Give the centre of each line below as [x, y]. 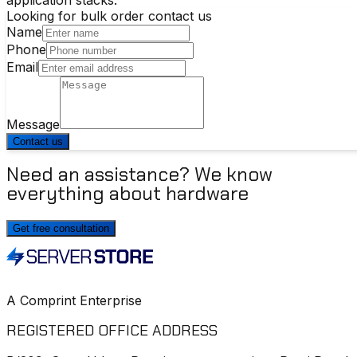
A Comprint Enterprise [74, 301]
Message [33, 124]
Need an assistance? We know [139, 175]
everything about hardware [127, 194]
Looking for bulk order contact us [109, 16]
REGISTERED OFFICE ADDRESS [112, 331]
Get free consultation [61, 229]
